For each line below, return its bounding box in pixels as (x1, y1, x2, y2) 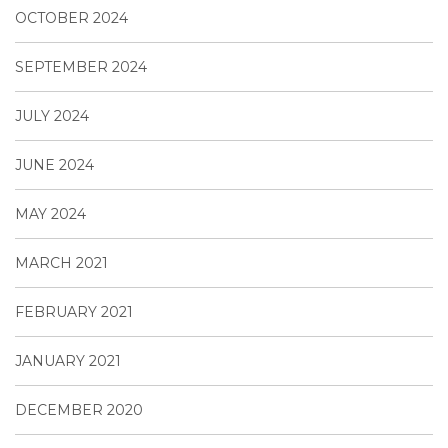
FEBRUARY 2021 (15, 302, 133, 321)
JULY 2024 (15, 106, 89, 125)
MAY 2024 (15, 204, 86, 223)
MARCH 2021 (15, 253, 108, 272)
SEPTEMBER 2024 (15, 57, 147, 76)
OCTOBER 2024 (15, 8, 128, 27)
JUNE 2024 (15, 155, 94, 174)
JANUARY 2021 (15, 351, 121, 370)
